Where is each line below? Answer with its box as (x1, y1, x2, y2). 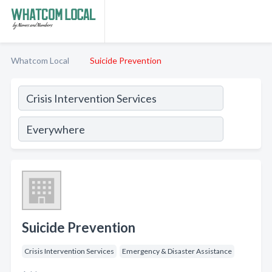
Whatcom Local (11, 55, 69, 66)
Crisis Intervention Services (24, 246, 114, 256)
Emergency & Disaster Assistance (122, 246, 232, 256)
